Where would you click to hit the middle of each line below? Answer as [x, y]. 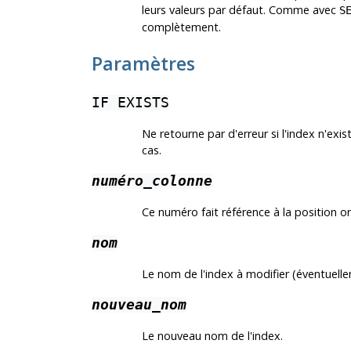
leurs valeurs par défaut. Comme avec [240, 9]
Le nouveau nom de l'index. [212, 336]
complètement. [181, 27]
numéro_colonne [152, 181]
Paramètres [143, 63]
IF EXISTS [130, 103]
